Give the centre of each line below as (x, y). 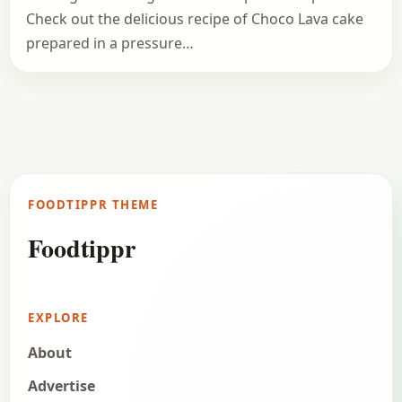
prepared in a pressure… (110, 43)
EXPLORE (59, 318)
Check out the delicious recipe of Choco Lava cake (195, 18)
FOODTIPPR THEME (93, 204)
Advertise (61, 385)
